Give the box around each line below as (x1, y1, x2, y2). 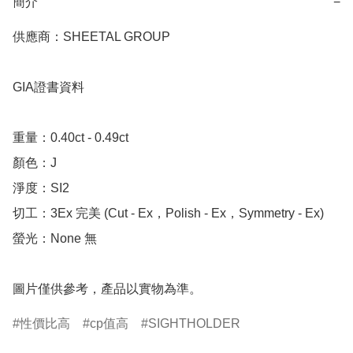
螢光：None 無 (13, 232, 97, 246)
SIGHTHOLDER (148, 317, 240, 331)
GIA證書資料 (13, 80, 84, 95)
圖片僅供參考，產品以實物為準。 (13, 282, 202, 296)
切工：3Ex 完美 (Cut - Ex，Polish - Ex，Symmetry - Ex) (13, 206, 324, 221)
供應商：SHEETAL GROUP (13, 30, 170, 44)
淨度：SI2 (13, 181, 69, 195)
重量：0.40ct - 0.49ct (13, 131, 132, 145)
